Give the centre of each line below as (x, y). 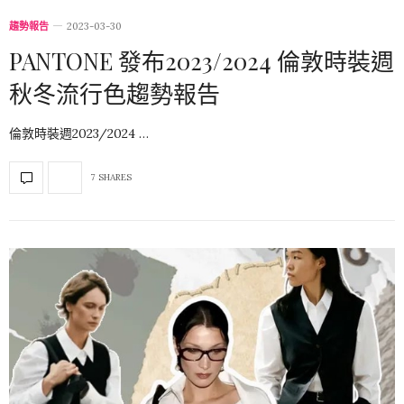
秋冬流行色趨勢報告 (115, 93)
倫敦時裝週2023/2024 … (79, 133)
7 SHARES (111, 178)
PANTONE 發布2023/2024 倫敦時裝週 (202, 60)
